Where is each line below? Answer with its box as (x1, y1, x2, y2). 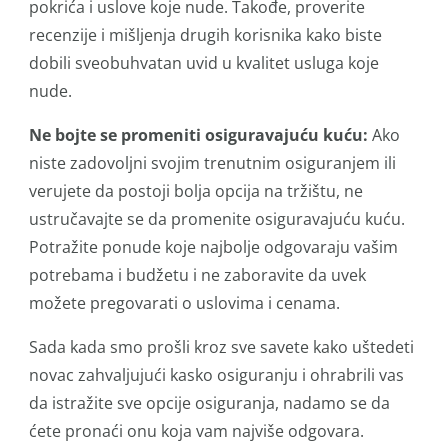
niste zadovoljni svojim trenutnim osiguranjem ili (29, 152, 396, 174)
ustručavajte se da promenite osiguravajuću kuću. (29, 208, 405, 230)
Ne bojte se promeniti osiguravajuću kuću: (29, 124, 372, 146)
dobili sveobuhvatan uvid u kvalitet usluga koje (29, 52, 379, 74)
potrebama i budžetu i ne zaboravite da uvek (29, 264, 366, 286)
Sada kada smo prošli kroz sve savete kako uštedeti (29, 336, 414, 358)
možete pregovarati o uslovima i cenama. (29, 292, 340, 314)
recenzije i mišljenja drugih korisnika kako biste (29, 24, 382, 46)
